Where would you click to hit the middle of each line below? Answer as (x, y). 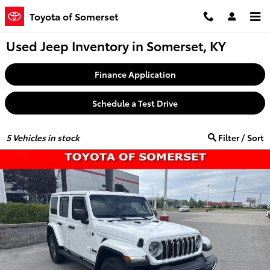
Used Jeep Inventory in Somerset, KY (116, 46)
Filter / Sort (240, 137)
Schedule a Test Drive (135, 103)
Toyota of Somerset (74, 16)
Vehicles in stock (45, 137)
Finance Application (135, 74)
